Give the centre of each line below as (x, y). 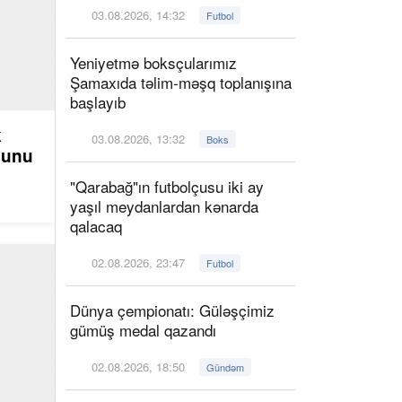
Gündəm (226, 367)
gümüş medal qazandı (143, 330)
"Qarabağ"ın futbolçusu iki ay (167, 186)
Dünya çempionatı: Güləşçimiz (172, 310)
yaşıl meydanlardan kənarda (164, 206)
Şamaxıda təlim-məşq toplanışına (181, 82)
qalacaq (96, 226)
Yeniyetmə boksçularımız (153, 62)
